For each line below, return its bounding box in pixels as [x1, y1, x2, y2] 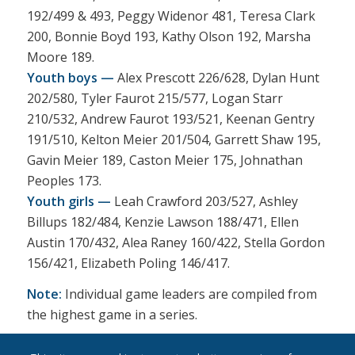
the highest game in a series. [26, 306, 197, 324]
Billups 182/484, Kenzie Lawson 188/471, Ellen [26, 212, 299, 231]
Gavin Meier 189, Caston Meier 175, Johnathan [26, 151, 303, 169]
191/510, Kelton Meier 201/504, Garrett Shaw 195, [26, 130, 321, 148]
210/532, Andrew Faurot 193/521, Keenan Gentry [26, 109, 315, 128]
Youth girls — [26, 192, 111, 210]
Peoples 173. [26, 171, 101, 189]
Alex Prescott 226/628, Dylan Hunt [113, 68, 319, 86]
